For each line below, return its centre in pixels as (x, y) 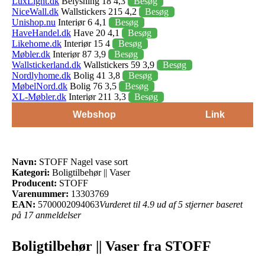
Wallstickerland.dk (46, 64)
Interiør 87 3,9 (79, 54)
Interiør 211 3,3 (97, 96)
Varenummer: (40, 193)
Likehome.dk (37, 43)
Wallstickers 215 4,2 (99, 11)
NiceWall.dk (35, 11)
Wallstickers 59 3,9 (119, 64)
